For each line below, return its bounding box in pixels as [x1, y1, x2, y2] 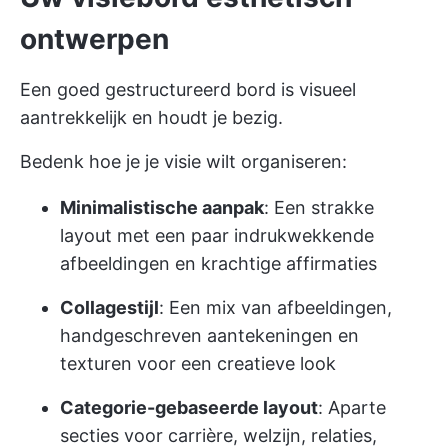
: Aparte [318, 397, 386, 419]
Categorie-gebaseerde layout [60, 397, 318, 419]
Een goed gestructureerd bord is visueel [20, 79, 356, 101]
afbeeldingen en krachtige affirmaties [60, 253, 377, 275]
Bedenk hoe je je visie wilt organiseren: [20, 151, 347, 173]
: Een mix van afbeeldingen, [159, 297, 392, 319]
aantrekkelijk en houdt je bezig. [20, 107, 283, 129]
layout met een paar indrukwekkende [60, 225, 374, 247]
